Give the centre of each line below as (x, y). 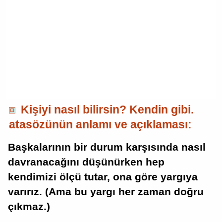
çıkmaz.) (29, 206)
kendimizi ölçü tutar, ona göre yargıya (103, 177)
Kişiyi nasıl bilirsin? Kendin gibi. (106, 110)
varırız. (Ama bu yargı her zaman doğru (106, 192)
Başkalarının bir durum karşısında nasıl (107, 147)
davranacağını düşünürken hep (86, 162)
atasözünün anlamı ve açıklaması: (100, 124)
